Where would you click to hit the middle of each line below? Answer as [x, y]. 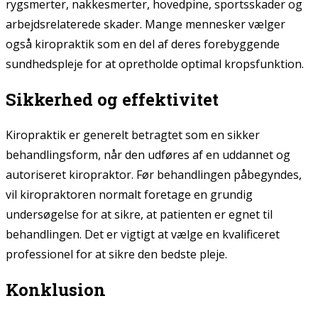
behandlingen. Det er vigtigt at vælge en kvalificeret [143, 235]
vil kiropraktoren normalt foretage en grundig [129, 195]
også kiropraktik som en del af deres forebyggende [143, 44]
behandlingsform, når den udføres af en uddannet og [148, 155]
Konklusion [56, 290]
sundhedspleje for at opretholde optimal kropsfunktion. [155, 64]
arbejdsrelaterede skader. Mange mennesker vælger [146, 24]
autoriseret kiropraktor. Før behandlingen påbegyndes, [154, 175]
